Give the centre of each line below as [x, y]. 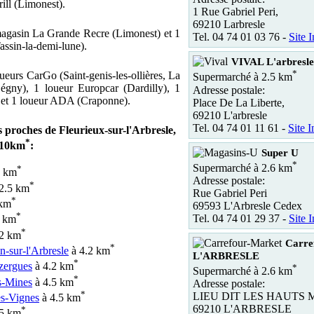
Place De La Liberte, [239, 102]
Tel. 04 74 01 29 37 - [241, 218]
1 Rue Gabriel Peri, [235, 12]
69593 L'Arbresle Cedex [247, 205]
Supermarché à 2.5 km [243, 77]
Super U [280, 152]
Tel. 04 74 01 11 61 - [240, 128]
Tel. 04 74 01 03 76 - [241, 37]
